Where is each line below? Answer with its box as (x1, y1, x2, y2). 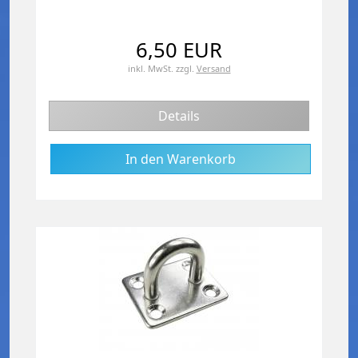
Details (158, 106, 200, 125)
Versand (196, 62, 231, 74)
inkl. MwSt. (127, 62, 173, 74)
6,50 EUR (136, 35, 222, 64)
